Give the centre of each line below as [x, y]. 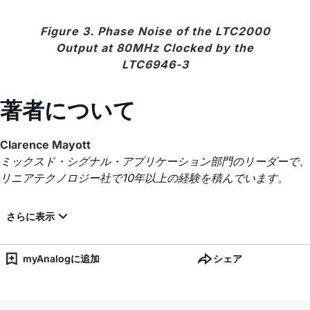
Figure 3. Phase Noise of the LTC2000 [155, 31]
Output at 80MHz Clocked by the [155, 48]
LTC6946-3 [155, 65]
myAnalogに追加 [61, 259]
